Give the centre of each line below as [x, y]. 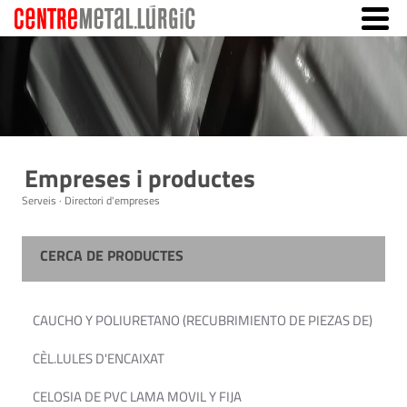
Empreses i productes [140, 178]
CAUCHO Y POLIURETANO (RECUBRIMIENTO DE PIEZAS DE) [203, 320]
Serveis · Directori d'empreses [91, 200]
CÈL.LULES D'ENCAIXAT [99, 358]
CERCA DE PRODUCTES [112, 255]
